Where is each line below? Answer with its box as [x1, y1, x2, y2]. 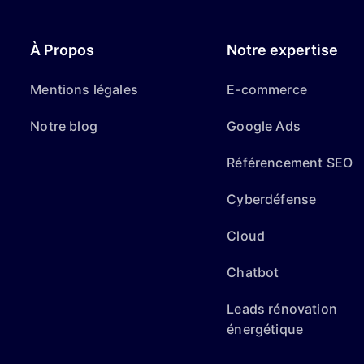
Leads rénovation [227, 301, 337, 317]
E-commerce [227, 81, 307, 97]
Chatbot [227, 264, 279, 280]
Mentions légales [30, 81, 138, 97]
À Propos [30, 41, 95, 58]
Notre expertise [227, 41, 339, 58]
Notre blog [30, 118, 97, 134]
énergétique [227, 321, 304, 337]
